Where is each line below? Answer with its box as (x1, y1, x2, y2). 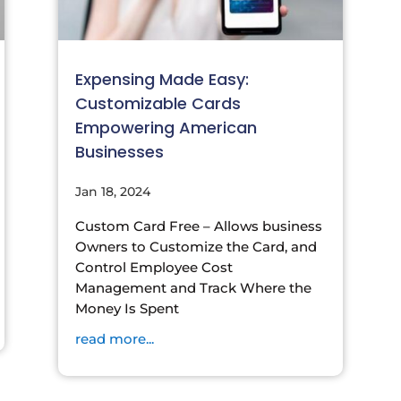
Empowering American (74, 115, 257, 139)
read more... (74, 329, 154, 347)
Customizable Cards (74, 91, 241, 115)
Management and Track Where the (74, 278, 311, 296)
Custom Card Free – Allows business (74, 217, 322, 235)
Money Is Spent (74, 299, 179, 317)
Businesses (74, 140, 164, 163)
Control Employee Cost (74, 258, 233, 276)
